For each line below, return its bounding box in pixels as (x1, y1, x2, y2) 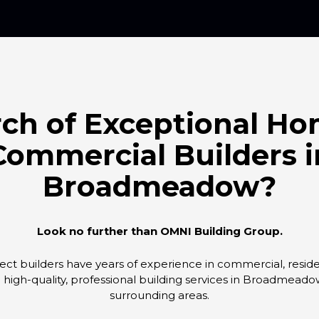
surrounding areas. (110, 288, 209, 303)
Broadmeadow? (43, 169, 276, 204)
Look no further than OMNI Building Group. (36, 224, 283, 238)
